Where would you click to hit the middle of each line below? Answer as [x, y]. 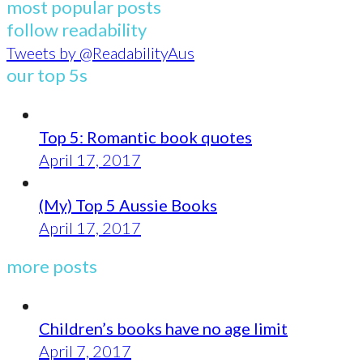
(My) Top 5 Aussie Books [128, 205]
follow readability [77, 29]
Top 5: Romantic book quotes [145, 137]
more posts [52, 266]
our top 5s [47, 75]
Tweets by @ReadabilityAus [100, 52]
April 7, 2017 [85, 350]
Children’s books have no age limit [163, 328]
